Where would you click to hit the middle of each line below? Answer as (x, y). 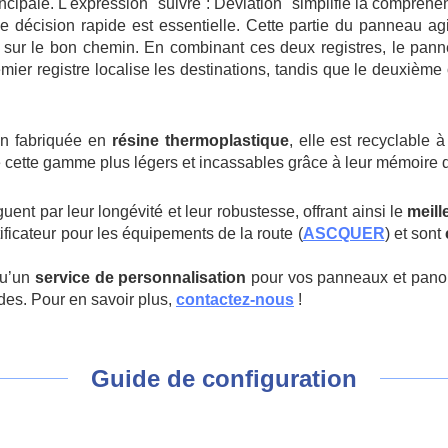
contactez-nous (235, 299)
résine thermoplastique (200, 140)
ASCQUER (343, 233)
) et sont (414, 233)
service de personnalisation (138, 277)
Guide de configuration (224, 378)
